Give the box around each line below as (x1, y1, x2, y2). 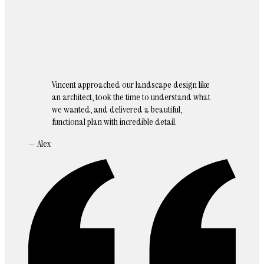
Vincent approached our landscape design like (52, 78, 210, 91)
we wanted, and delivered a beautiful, (52, 103, 182, 116)
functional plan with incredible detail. (52, 115, 177, 128)
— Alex (28, 137, 51, 150)
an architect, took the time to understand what (52, 91, 210, 104)
